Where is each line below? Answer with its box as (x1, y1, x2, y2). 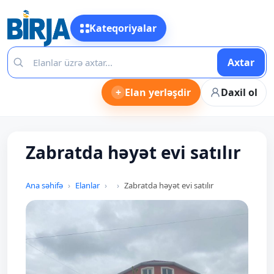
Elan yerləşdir (125, 86, 191, 99)
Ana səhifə (26, 180, 63, 191)
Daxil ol (221, 86, 257, 99)
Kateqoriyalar (89, 21, 157, 35)
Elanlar (75, 180, 100, 191)
